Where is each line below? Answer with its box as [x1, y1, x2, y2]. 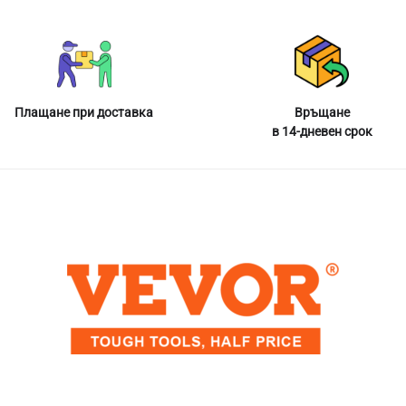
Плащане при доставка [14, 104, 154, 120]
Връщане [294, 104, 350, 120]
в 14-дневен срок [271, 123, 372, 139]
